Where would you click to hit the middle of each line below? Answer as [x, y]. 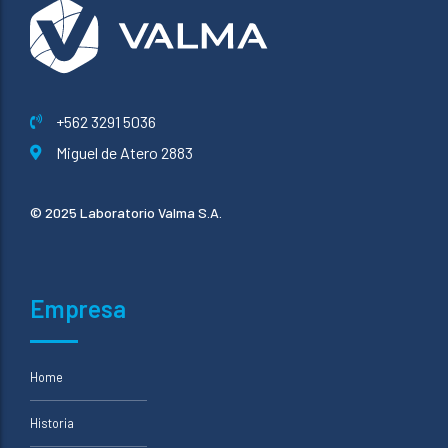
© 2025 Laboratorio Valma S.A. [126, 212]
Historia [52, 423]
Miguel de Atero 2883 [125, 152]
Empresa [78, 308]
